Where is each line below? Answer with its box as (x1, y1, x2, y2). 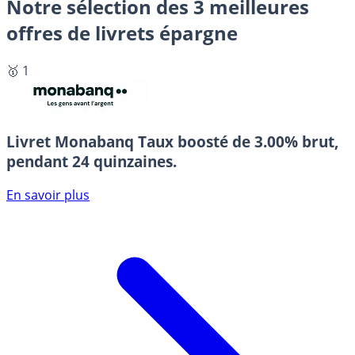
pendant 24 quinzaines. (6, 151, 177, 172)
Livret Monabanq (6, 132, 138, 152)
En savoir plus (6, 186, 90, 204)
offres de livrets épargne (6, 19, 238, 46)
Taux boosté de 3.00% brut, (138, 132, 339, 152)
